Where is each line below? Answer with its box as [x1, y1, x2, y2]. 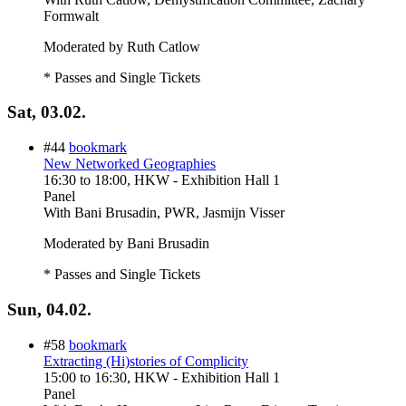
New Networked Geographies [43, 156, 216, 172]
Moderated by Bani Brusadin [43, 236, 209, 252]
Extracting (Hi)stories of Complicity [43, 353, 248, 369]
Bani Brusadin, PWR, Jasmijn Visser [74, 205, 285, 221]
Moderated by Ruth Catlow [43, 38, 200, 54]
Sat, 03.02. [7, 102, 86, 122]
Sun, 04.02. [7, 299, 92, 319]
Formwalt [43, 7, 99, 24]
